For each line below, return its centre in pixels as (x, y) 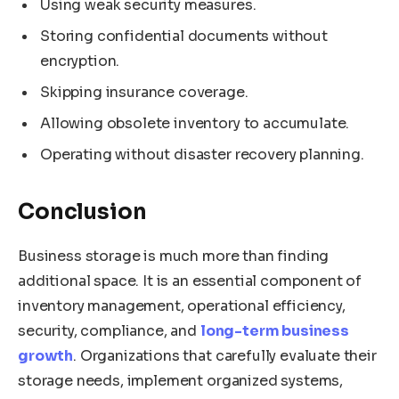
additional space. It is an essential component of (190, 281)
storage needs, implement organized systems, (181, 381)
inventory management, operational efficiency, (182, 306)
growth (46, 356)
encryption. (80, 61)
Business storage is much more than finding (174, 256)
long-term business (274, 331)
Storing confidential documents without (184, 36)
